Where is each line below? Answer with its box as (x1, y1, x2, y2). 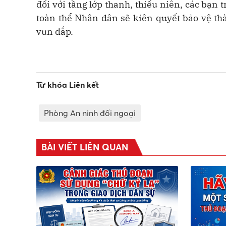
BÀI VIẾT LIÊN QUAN (41, 142, 128, 153)
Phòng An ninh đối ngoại (44, 108, 136, 119)
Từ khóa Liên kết (36, 80, 99, 90)
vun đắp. (36, 26, 73, 38)
